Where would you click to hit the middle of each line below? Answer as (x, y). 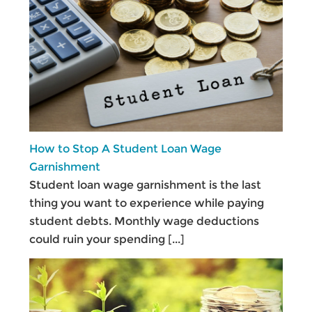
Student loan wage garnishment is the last (146, 185)
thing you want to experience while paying (147, 203)
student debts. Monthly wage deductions (145, 221)
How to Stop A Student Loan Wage (126, 148)
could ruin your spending (99, 239)
